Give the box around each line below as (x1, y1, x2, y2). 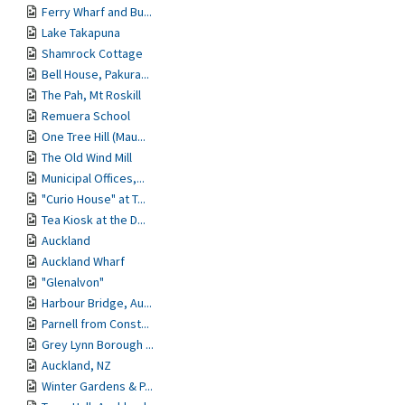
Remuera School (42, 108, 130, 124)
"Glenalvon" (42, 274, 104, 290)
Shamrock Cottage (42, 45, 143, 61)
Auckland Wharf (42, 253, 125, 269)
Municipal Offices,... (42, 170, 145, 186)
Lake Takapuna (42, 24, 120, 41)
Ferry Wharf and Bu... (42, 4, 152, 20)
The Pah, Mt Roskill (42, 87, 141, 103)
